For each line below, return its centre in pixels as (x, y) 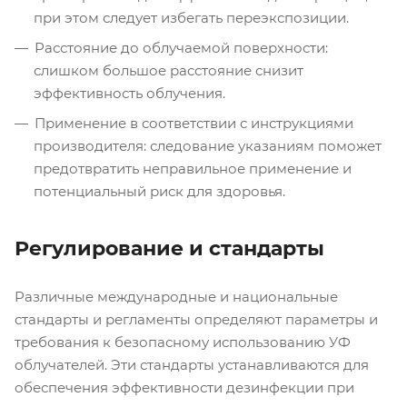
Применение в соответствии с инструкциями (194, 123)
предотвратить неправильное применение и (193, 168)
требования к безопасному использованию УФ (183, 342)
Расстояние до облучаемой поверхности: (181, 47)
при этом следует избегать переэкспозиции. (191, 17)
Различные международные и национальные (176, 296)
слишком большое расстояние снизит (169, 70)
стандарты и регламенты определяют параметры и (196, 319)
